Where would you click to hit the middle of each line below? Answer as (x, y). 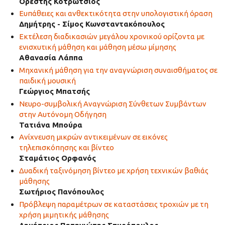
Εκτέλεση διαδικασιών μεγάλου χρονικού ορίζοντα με (111, 36)
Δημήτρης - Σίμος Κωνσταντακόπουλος (92, 24)
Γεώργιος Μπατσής (54, 91)
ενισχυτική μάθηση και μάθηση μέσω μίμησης (97, 47)
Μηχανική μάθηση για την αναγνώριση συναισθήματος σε (118, 70)
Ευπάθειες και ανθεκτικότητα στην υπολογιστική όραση (116, 14)
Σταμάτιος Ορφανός (57, 158)
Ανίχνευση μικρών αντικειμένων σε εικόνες (93, 137)
